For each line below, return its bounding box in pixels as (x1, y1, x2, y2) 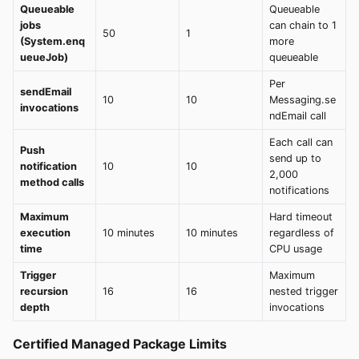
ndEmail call (269, 110, 326, 122)
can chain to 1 (269, 19, 337, 31)
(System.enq (20, 35, 85, 47)
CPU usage (269, 243, 322, 255)
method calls (20, 176, 84, 188)
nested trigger (269, 285, 338, 297)
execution (20, 227, 71, 239)
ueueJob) (20, 51, 68, 63)
